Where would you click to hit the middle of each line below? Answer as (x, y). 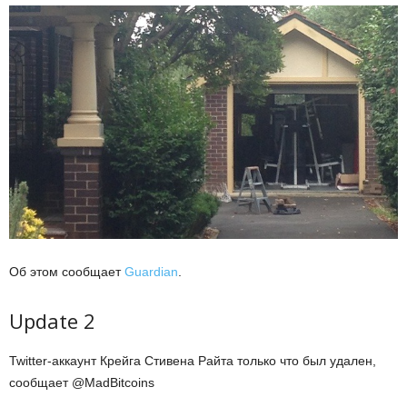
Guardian (151, 271)
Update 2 (52, 320)
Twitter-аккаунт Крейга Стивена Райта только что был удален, (193, 360)
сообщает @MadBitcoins (82, 382)
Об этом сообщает (67, 271)
